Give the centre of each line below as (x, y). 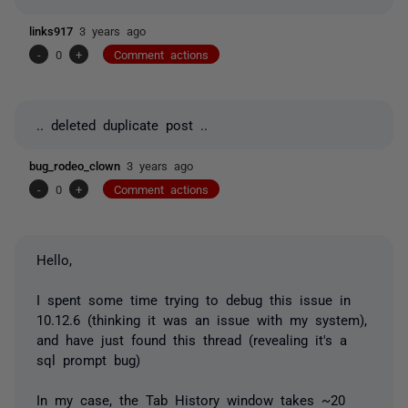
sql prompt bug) (88, 359)
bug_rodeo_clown (78, 165)
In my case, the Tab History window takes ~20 (191, 399)
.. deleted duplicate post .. (122, 124)
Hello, (58, 259)
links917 (54, 30)
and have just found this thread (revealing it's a (192, 339)
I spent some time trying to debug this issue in (194, 299)
